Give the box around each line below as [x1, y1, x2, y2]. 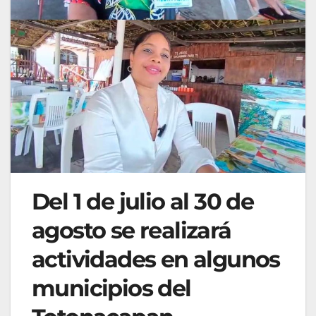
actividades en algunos [32, 245, 280, 274]
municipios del [32, 274, 191, 303]
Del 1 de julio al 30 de [32, 188, 254, 216]
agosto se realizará [32, 217, 231, 245]
